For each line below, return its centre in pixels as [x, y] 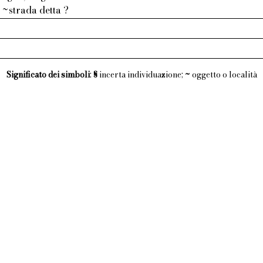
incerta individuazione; [141, 74]
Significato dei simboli [48, 74]
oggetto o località [223, 74]
